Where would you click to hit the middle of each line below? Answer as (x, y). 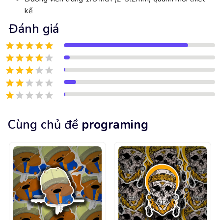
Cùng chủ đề (43, 124)
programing (115, 124)
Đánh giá (34, 29)
